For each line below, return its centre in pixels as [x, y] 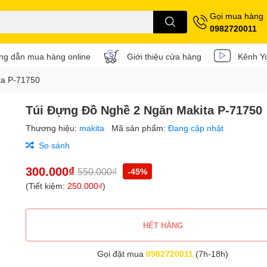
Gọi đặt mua [122, 254]
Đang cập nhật [196, 128]
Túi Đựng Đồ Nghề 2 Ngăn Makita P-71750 [144, 110]
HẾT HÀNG [163, 225]
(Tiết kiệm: [47, 186]
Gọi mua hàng [237, 15]
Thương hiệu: [53, 128]
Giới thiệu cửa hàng [164, 56]
